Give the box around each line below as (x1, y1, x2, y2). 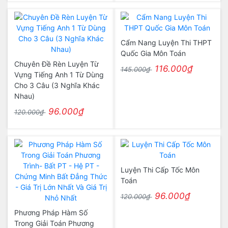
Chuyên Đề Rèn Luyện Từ (14, 60, 99, 68)
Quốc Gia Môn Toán (120, 49, 186, 58)
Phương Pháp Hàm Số (14, 208, 88, 217)
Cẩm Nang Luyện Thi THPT (120, 38, 212, 47)
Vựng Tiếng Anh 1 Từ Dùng (14, 70, 104, 79)
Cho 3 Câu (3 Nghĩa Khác (14, 81, 100, 90)
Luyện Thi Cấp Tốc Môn (120, 165, 199, 174)
